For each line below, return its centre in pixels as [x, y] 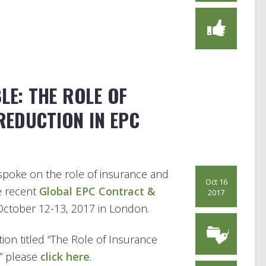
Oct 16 [216, 182]
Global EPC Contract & [97, 191]
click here [65, 256]
